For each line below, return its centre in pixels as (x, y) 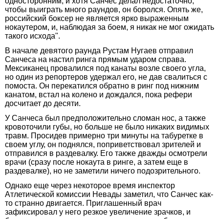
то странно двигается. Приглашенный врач (83, 203)
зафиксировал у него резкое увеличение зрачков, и (98, 212)
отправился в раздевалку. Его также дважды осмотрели (106, 153)
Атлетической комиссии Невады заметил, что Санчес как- (109, 194)
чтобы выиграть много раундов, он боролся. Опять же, (104, 9)
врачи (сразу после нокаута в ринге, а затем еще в (97, 162)
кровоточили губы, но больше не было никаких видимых (107, 127)
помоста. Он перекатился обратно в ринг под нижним (102, 86)
